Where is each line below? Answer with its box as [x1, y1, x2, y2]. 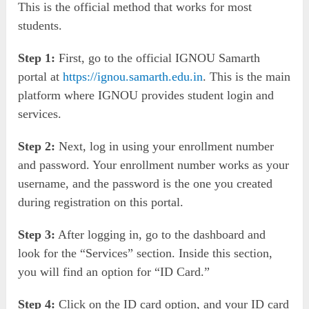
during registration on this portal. [18, 195, 184, 210]
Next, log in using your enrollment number [55, 139, 275, 154]
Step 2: [18, 139, 56, 154]
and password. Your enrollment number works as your [18, 158, 290, 172]
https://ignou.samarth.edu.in [63, 70, 203, 84]
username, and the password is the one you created [18, 177, 273, 191]
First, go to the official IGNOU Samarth [55, 51, 261, 66]
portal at [18, 70, 63, 84]
